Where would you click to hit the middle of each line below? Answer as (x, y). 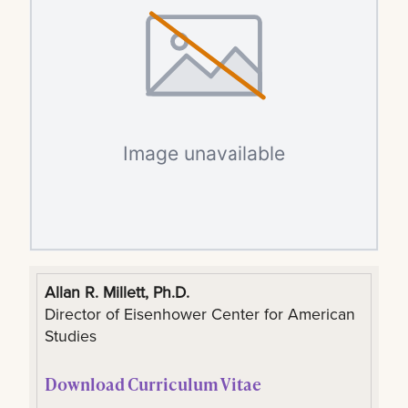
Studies (71, 335)
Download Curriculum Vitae (153, 383)
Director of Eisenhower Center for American (200, 313)
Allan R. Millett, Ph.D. (117, 291)
